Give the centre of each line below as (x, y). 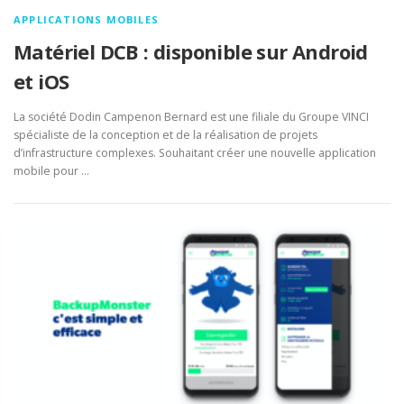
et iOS (41, 81)
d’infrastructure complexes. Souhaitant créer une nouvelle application (195, 153)
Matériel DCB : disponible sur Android (191, 51)
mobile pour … (51, 171)
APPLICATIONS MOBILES (86, 19)
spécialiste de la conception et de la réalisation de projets (165, 135)
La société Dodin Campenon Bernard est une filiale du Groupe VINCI (191, 117)
